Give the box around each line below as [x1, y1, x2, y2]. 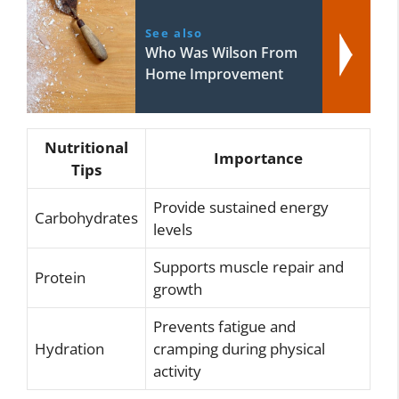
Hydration [35, 338, 104, 360]
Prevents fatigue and [153, 316, 296, 338]
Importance [213, 148, 303, 169]
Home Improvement [144, 64, 283, 85]
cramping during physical [153, 338, 325, 360]
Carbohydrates [35, 208, 138, 229]
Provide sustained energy [153, 197, 329, 218]
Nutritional [45, 137, 128, 159]
